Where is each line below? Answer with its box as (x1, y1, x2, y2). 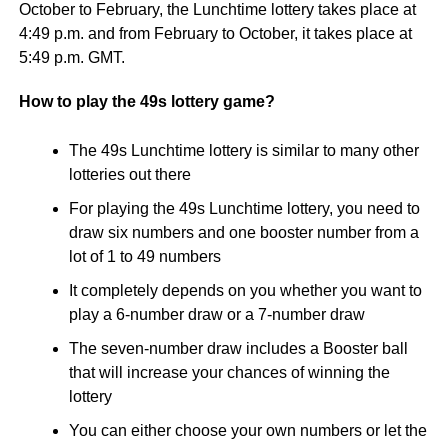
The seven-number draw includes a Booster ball (68, 340, 408, 357)
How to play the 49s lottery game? (18, 93, 275, 110)
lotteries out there (68, 166, 191, 183)
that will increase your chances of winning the (68, 364, 390, 381)
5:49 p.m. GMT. (18, 49, 125, 66)
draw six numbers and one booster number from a (68, 224, 419, 241)
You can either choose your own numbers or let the (68, 422, 427, 439)
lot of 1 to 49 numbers (68, 248, 221, 265)
